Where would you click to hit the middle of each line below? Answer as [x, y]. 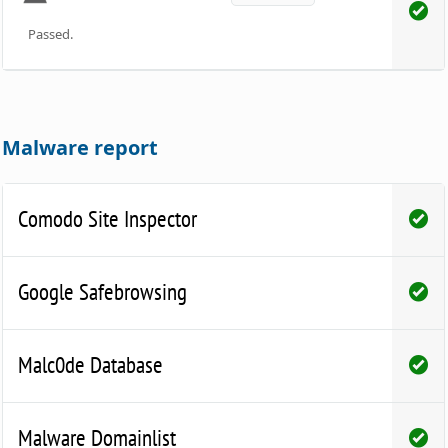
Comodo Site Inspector [108, 218]
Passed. [51, 33]
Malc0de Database [91, 364]
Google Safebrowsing [103, 291]
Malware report [80, 147]
